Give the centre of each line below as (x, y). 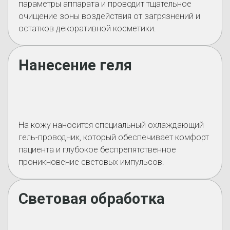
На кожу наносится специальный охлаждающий (111, 125)
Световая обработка (92, 199)
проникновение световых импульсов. (91, 162)
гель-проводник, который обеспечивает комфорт (114, 137)
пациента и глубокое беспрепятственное (97, 150)
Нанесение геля (75, 65)
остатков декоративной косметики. (87, 28)
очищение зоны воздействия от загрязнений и (109, 16)
